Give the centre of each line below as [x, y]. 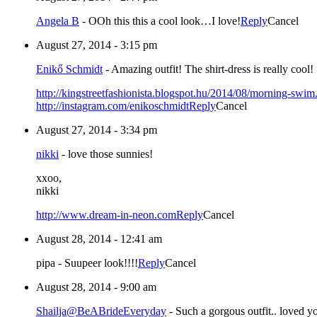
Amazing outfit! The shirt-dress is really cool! [212, 69]
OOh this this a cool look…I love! [165, 21]
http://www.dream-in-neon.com [106, 215]
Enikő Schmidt [69, 69]
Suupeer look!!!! [101, 263]
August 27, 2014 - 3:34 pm [97, 130]
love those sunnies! [110, 154]
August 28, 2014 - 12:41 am [99, 239]
